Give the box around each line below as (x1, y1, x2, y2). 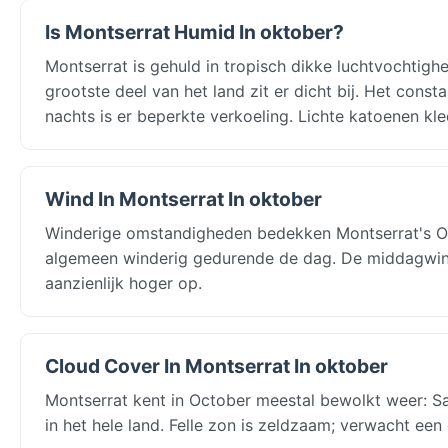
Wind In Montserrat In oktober (45, 186, 322, 211)
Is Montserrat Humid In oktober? (45, 19, 344, 44)
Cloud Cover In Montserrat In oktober (45, 353, 388, 378)
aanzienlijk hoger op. (45, 272, 202, 293)
